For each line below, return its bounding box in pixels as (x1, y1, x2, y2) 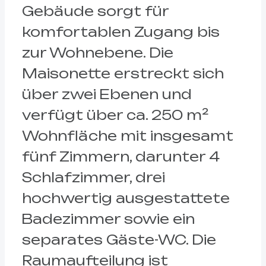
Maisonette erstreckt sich (21, 65, 224, 81)
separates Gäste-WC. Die (21, 231, 216, 248)
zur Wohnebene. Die (21, 44, 173, 61)
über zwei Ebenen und (21, 85, 192, 102)
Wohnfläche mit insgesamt (21, 127, 233, 144)
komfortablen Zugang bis (21, 23, 220, 40)
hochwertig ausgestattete (21, 189, 230, 206)
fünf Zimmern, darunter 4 (21, 148, 220, 164)
